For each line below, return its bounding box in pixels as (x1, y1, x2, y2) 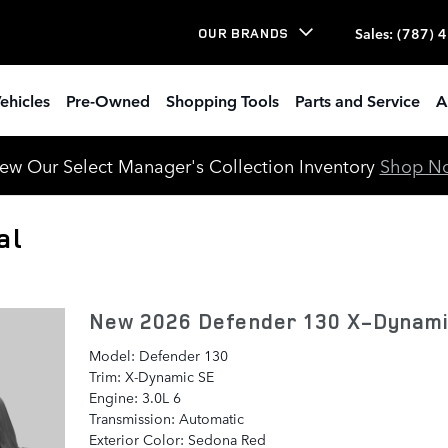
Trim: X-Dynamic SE (88, 365, 214, 386)
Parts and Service (295, 89, 420, 111)
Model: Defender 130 (88, 344, 228, 365)
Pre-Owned (66, 89, 150, 111)
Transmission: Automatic (88, 407, 244, 428)
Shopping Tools (166, 89, 279, 111)
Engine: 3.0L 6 (88, 386, 181, 407)
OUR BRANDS (198, 23, 289, 42)
